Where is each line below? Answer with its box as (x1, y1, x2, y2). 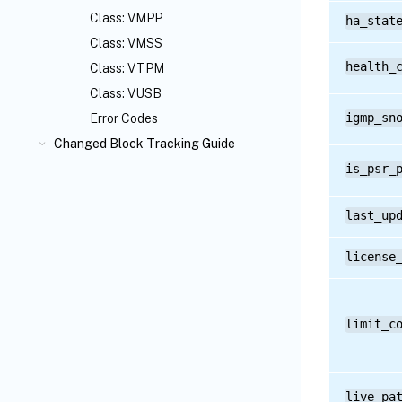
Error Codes (90, 111, 158, 126)
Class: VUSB (90, 86, 162, 100)
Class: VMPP (90, 11, 162, 25)
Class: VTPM (90, 61, 164, 75)
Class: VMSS (90, 36, 162, 50)
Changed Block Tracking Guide (54, 136, 235, 151)
